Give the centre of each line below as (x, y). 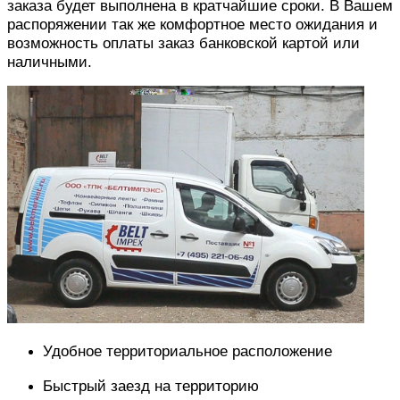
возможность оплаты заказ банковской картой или (183, 42)
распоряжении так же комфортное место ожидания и (192, 24)
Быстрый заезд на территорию (151, 385)
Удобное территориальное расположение (187, 351)
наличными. (50, 61)
